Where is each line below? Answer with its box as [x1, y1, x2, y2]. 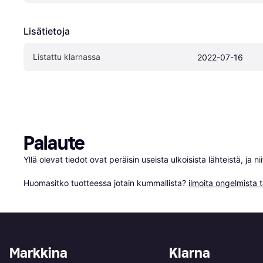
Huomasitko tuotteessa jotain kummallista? [23, 177, 188, 188]
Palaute [23, 131, 85, 154]
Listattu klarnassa [33, 51, 100, 62]
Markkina [9, 244, 68, 261]
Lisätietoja [23, 25, 70, 37]
